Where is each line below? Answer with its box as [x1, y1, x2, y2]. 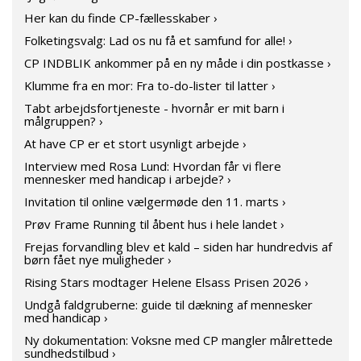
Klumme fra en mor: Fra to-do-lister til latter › [24, 77, 276, 93]
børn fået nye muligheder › [24, 251, 172, 268]
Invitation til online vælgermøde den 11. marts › [24, 193, 286, 210]
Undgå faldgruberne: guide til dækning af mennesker [24, 297, 313, 313]
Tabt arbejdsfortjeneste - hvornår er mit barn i [24, 100, 284, 116]
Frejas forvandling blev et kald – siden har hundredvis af [24, 239, 332, 255]
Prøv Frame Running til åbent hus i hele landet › [24, 216, 284, 232]
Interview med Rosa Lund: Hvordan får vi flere [24, 158, 281, 174]
